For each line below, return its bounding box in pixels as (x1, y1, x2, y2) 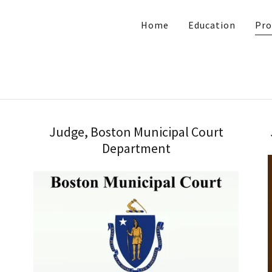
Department (101, 140, 171, 157)
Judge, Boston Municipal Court (49, 123, 223, 140)
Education (188, 19, 236, 31)
